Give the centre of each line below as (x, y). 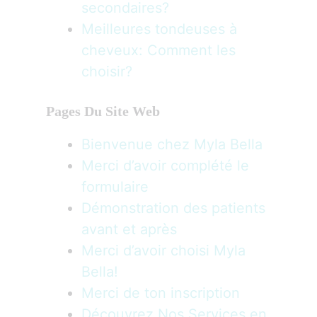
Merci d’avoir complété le (165, 165)
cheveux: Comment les (158, 50)
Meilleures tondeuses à (159, 29)
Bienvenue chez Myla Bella (172, 144)
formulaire (115, 186)
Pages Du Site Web (103, 111)
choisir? (107, 71)
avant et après (129, 229)
